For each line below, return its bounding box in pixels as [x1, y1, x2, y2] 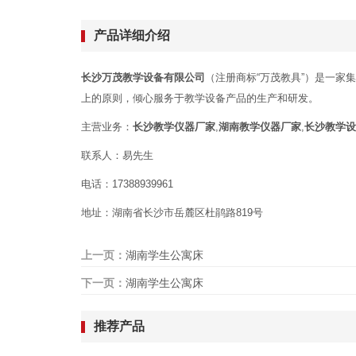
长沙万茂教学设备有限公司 [81, 72, 205, 84]
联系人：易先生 [81, 149, 153, 162]
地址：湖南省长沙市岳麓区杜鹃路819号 [81, 207, 263, 219]
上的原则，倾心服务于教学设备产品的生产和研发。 [81, 92, 319, 105]
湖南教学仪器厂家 [219, 121, 301, 133]
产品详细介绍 [94, 29, 170, 43]
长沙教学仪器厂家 [133, 121, 215, 133]
